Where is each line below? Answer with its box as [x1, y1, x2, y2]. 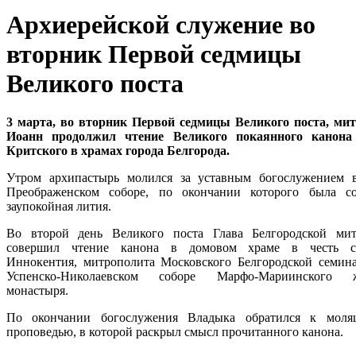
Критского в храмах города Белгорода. [6, 144, 230, 158]
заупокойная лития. [6, 199, 111, 214]
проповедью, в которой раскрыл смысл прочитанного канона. [6, 325, 343, 339]
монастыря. [6, 284, 68, 298]
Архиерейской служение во [6, 10, 315, 40]
